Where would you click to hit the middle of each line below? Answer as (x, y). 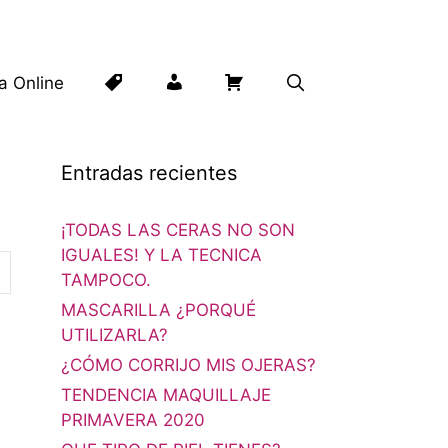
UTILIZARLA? (114, 335)
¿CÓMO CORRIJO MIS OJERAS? (188, 365)
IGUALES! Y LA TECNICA (161, 255)
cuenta (211, 141)
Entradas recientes (149, 173)
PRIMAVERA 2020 (133, 420)
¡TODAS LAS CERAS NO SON (178, 230)
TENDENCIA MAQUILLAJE (166, 395)
